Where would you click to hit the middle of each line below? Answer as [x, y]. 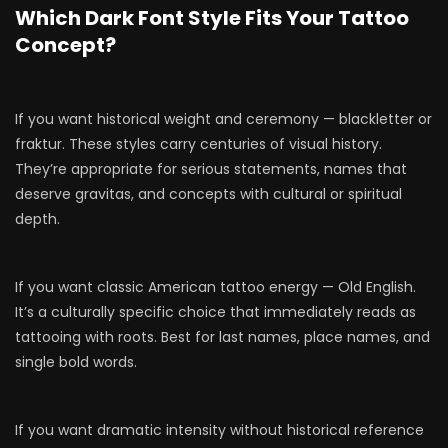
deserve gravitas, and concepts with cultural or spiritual [208, 194]
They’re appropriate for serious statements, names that [211, 169]
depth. [37, 219]
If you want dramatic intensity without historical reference [219, 430]
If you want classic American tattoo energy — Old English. [215, 287]
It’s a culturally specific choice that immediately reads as [215, 312]
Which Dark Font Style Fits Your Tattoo [212, 18]
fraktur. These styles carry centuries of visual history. [198, 144]
